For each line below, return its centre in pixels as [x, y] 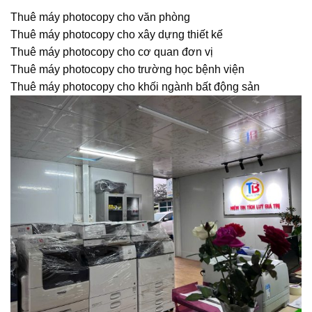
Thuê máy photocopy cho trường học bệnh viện [127, 69]
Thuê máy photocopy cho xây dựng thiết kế [117, 34]
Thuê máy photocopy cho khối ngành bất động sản [135, 86]
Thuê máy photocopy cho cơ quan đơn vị [112, 52]
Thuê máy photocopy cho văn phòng [100, 17]
